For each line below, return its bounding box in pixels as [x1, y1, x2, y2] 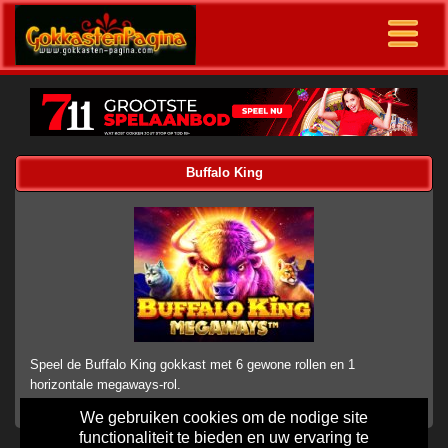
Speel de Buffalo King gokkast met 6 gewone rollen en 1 [30, 357, 355, 373]
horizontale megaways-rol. [30, 377, 181, 393]
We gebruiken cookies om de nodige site [80, 409, 368, 426]
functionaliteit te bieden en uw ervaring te [79, 429, 369, 446]
